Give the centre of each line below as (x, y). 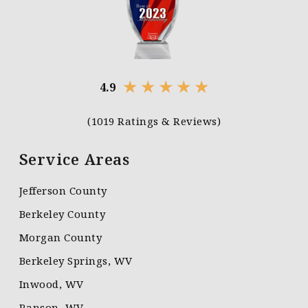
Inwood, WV (51, 284)
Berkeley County (62, 214)
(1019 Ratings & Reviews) (154, 121)
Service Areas (74, 159)
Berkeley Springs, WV (76, 261)
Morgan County (60, 238)
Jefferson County (63, 191)
